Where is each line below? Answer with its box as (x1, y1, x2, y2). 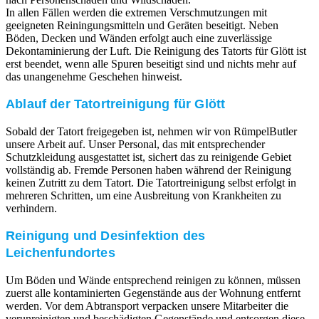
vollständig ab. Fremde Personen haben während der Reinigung (6, 163, 291, 176)
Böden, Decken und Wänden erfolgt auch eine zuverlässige (6, 31, 272, 44)
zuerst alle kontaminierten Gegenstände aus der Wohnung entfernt (6, 286, 300, 299)
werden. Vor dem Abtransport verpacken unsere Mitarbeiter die (6, 299, 288, 312)
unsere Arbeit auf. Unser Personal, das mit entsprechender (6, 137, 265, 150)
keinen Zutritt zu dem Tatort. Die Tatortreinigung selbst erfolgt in (6, 176, 296, 189)
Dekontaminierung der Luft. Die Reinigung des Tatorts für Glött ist (6, 44, 306, 57)
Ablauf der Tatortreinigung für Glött (6, 97, 226, 112)
